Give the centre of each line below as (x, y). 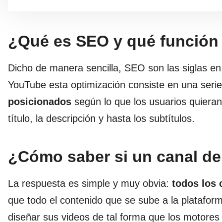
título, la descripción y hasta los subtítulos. (101, 119)
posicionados (40, 102)
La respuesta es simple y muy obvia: (90, 184)
